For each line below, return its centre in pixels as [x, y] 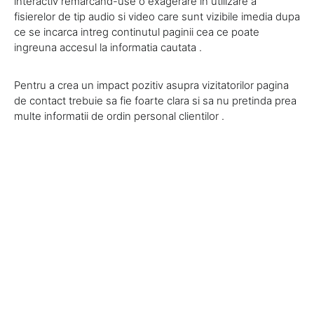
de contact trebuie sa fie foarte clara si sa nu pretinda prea [155, 101]
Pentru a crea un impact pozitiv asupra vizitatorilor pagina [151, 86]
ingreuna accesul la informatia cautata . [108, 48]
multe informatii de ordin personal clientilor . [119, 116]
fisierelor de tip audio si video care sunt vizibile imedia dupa [157, 17]
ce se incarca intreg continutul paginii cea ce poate [137, 32]
